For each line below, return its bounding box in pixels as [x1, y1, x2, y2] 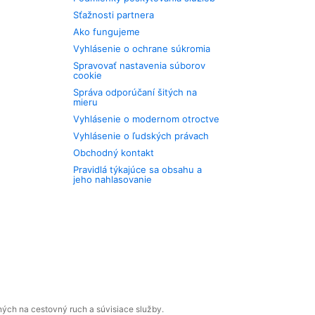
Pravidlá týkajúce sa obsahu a [73, 164, 202, 175]
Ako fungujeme [73, 26, 141, 37]
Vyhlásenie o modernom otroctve [73, 113, 220, 124]
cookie [73, 70, 103, 81]
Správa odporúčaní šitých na [73, 86, 198, 98]
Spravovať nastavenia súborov [73, 60, 206, 71]
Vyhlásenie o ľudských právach [73, 130, 210, 141]
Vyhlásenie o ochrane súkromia [73, 43, 211, 54]
